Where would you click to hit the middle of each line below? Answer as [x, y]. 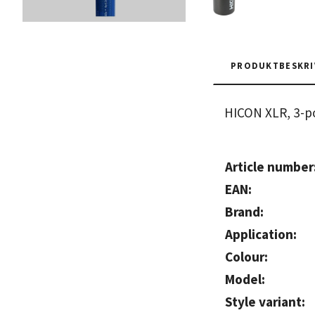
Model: [245, 279]
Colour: [246, 257]
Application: [261, 234]
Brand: [244, 212]
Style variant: [265, 302]
